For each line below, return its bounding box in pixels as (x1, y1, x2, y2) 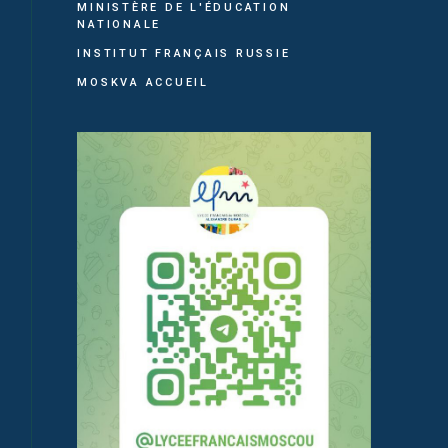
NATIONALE (77, 17, 162, 31)
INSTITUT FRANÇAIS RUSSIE (77, 46, 291, 60)
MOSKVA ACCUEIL (77, 75, 215, 89)
